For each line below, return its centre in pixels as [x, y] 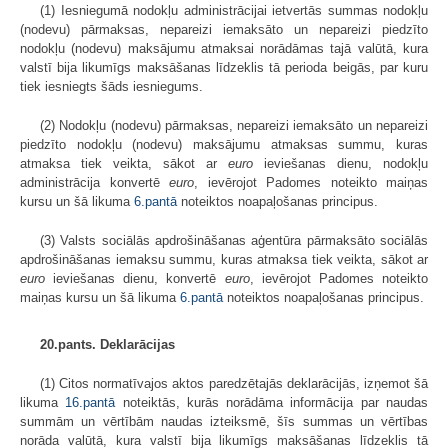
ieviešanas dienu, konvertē [135, 279]
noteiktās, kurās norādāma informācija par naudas [272, 403]
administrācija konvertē [94, 183]
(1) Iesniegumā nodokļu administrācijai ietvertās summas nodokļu [234, 11]
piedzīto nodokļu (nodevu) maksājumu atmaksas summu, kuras [224, 145]
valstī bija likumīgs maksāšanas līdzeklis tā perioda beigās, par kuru [224, 68]
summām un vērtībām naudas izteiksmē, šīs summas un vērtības [224, 422]
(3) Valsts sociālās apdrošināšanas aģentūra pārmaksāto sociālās [234, 241]
